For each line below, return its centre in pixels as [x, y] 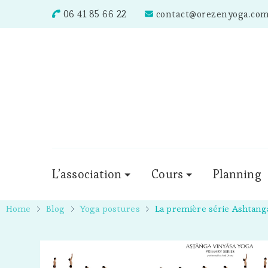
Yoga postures [110, 208]
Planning [237, 174]
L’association [87, 174]
